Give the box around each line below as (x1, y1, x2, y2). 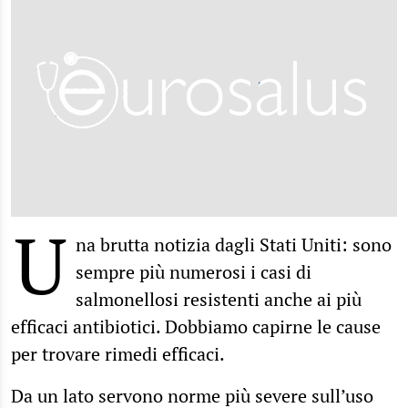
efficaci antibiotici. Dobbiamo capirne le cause (11, 313, 381, 339)
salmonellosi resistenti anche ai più (76, 286, 362, 311)
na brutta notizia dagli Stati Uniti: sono (76, 231, 392, 257)
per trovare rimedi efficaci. (11, 341, 225, 366)
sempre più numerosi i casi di (76, 259, 311, 284)
